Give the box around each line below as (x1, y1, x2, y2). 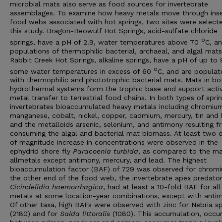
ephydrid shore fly (10, 147, 73, 156)
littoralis (82, 210, 110, 218)
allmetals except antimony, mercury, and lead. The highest (10, 156, 207, 165)
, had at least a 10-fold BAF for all (103, 183, 221, 191)
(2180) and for (10, 210, 60, 218)
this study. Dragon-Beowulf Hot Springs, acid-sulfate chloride (10, 27, 218, 35)
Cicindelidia (10, 183, 50, 191)
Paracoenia (73, 147, 111, 156)
